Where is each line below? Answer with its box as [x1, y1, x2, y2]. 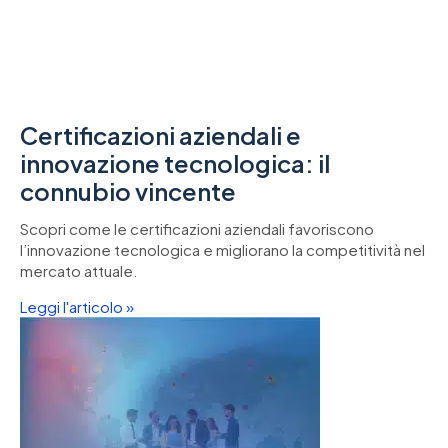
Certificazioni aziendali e [20, 120, 301, 151]
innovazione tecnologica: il [20, 148, 330, 179]
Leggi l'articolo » [20, 296, 134, 316]
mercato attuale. [20, 261, 138, 281]
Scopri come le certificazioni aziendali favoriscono [20, 219, 374, 239]
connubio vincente [20, 176, 236, 207]
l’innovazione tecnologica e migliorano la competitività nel [20, 240, 425, 260]
